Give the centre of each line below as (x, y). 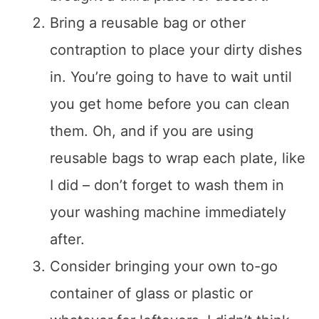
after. (67, 240)
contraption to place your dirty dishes (176, 50)
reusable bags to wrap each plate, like (178, 158)
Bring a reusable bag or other (148, 23)
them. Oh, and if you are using (152, 131)
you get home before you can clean (170, 104)
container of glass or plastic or (151, 294)
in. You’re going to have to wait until (171, 77)
